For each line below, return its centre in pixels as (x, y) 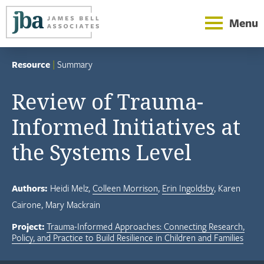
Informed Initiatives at (126, 127)
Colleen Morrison (125, 188)
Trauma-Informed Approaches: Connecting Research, (146, 226)
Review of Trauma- (108, 101)
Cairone (27, 204)
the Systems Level (102, 152)
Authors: (29, 188)
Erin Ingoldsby (188, 188)
